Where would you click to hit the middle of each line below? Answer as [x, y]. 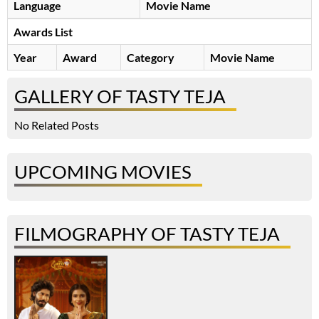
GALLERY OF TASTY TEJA [120, 96]
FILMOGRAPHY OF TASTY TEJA [147, 234]
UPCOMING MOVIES [103, 172]
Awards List [43, 32]
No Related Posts [57, 125]
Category [151, 58]
